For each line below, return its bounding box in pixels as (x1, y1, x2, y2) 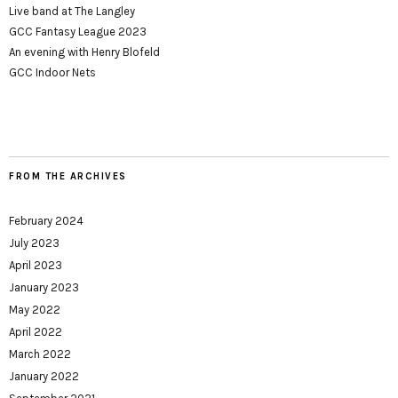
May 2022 (9, 302, 60, 316)
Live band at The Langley (9, 4, 135, 18)
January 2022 (9, 369, 79, 383)
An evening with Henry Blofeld (9, 44, 160, 59)
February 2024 (9, 213, 84, 227)
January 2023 (9, 280, 79, 294)
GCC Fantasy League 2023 (9, 24, 147, 38)
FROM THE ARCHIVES (9, 170, 127, 182)
